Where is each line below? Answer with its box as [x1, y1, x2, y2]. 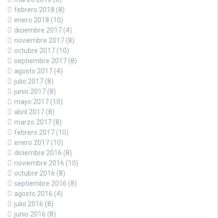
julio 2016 [14, 200, 43, 208]
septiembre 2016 [14, 179, 67, 187]
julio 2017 [14, 77, 43, 85]
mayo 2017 [14, 97, 49, 106]
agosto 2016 [14, 189, 53, 198]
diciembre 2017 [14, 26, 62, 34]
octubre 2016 [14, 169, 55, 177]
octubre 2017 [14, 46, 55, 54]
